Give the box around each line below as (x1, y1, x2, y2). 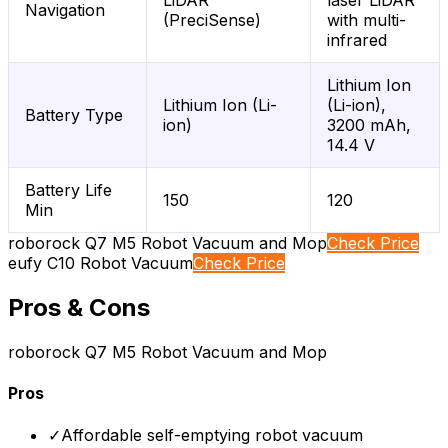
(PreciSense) (163, 10, 261, 31)
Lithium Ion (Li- (163, 95, 277, 116)
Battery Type (25, 105, 123, 126)
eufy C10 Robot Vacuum (8, 253, 193, 274)
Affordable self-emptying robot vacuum (61, 424, 363, 445)
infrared (327, 30, 387, 51)
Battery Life (25, 180, 112, 201)
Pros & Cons (8, 293, 150, 323)
